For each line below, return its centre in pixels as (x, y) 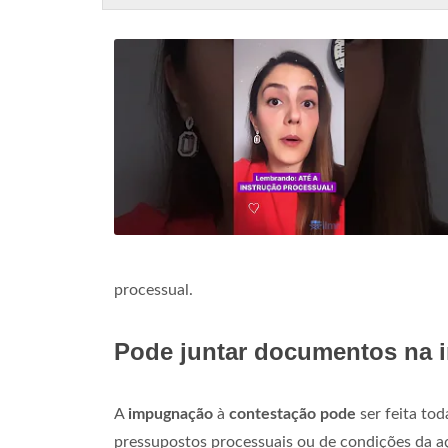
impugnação (170, 414)
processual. (153, 290)
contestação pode (292, 414)
